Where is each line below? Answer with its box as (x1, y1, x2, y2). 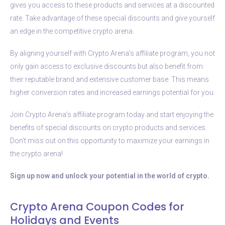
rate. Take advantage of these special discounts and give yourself (10, 14, 215, 22)
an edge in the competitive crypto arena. (10, 27, 134, 35)
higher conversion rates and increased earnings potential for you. (10, 88, 215, 96)
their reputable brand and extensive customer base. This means (10, 75, 209, 83)
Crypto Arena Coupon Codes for (10, 199, 184, 214)
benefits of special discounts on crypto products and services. (10, 123, 207, 132)
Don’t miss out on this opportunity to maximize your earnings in (10, 136, 209, 145)
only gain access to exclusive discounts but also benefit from (10, 62, 203, 70)
